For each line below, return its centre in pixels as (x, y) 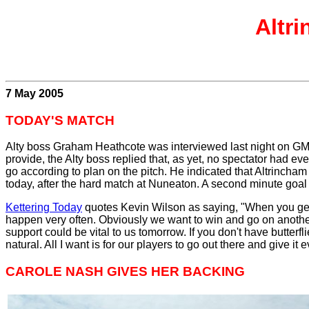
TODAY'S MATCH (60, 120)
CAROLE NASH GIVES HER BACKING (125, 272)
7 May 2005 (34, 93)
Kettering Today (44, 208)
